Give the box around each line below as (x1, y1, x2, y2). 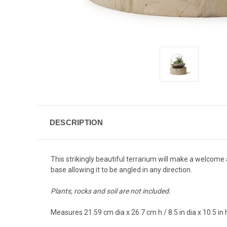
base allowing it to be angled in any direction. (51, 165, 192, 174)
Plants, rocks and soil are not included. (51, 186, 171, 195)
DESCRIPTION (49, 118, 103, 127)
